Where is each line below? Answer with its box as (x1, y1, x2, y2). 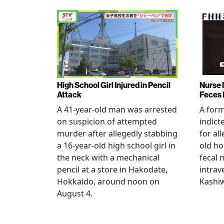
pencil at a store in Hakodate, (57, 163, 167, 175)
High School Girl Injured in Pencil (57, 80, 170, 90)
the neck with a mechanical (57, 151, 159, 163)
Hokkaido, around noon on (57, 175, 159, 187)
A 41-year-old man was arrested (57, 103, 177, 115)
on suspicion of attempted (57, 115, 157, 127)
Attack (57, 89, 81, 99)
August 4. (57, 187, 92, 199)
